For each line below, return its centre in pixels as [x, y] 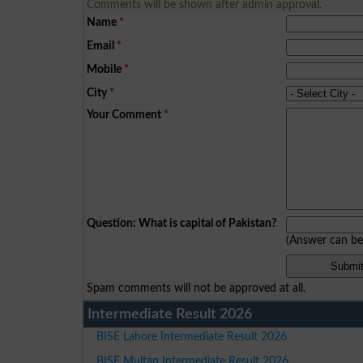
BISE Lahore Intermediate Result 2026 [192, 336]
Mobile [105, 69]
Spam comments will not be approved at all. [196, 288]
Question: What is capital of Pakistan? [182, 223]
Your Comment [124, 114]
